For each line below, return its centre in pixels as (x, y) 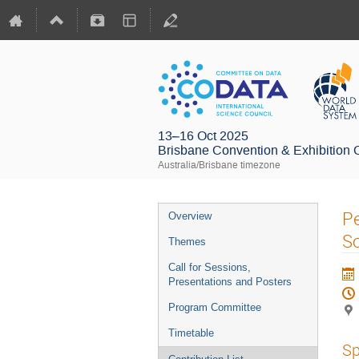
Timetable (191, 333)
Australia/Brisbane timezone (219, 165)
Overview (190, 216)
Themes (187, 242)
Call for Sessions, (210, 267)
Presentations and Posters (230, 282)
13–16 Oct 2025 (203, 136)
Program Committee (215, 307)
